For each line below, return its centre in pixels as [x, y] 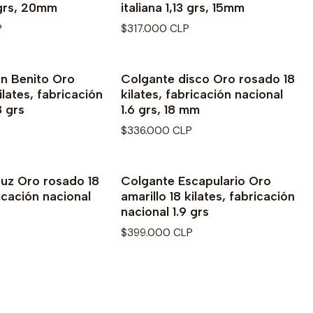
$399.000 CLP [157, 233]
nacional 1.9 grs [165, 212]
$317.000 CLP [155, 28]
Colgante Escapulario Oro [196, 181]
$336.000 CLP [156, 131]
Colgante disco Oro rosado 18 [208, 78]
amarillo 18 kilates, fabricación [208, 196]
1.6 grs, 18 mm [160, 109]
